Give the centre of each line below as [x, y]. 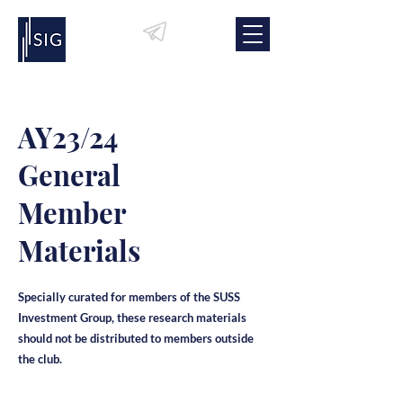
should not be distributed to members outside [136, 338]
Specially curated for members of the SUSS [129, 297]
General [69, 175]
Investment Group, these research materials [132, 318]
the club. [40, 359]
